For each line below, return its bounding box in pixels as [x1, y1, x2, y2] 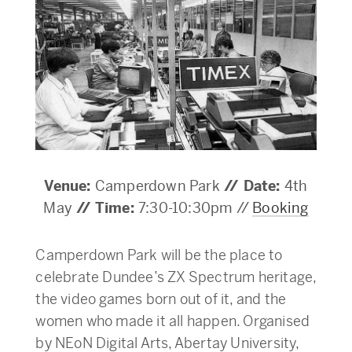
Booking [252, 199, 309, 218]
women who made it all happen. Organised [35, 312, 310, 331]
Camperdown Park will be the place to [35, 246, 283, 265]
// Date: [219, 177, 284, 196]
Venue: [44, 177, 95, 196]
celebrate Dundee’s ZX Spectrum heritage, [35, 268, 317, 287]
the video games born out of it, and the [35, 290, 287, 309]
